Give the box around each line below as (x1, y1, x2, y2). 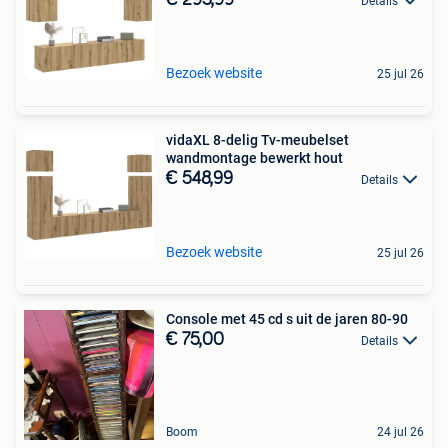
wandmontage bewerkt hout (166, 149, 343, 166)
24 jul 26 (377, 424, 424, 439)
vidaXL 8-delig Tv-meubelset (166, 131, 349, 148)
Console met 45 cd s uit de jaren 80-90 (166, 310, 408, 327)
